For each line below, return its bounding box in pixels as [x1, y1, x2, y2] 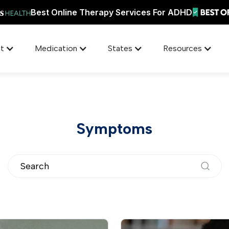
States [108, 43, 132, 53]
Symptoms [77, 119, 152, 138]
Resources [163, 43, 202, 53]
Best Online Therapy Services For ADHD [30, 7, 192, 17]
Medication [35, 43, 77, 53]
